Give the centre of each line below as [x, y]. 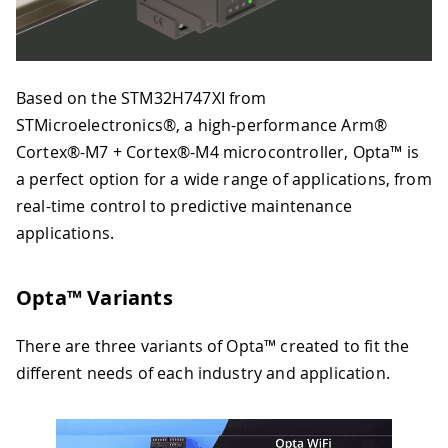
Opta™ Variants [94, 297]
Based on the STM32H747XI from [141, 97]
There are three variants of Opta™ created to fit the [213, 345]
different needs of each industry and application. [203, 372]
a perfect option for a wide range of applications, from [224, 178]
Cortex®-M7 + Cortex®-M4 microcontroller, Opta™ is [217, 151]
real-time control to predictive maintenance [184, 205]
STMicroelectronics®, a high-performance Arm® [202, 124]
